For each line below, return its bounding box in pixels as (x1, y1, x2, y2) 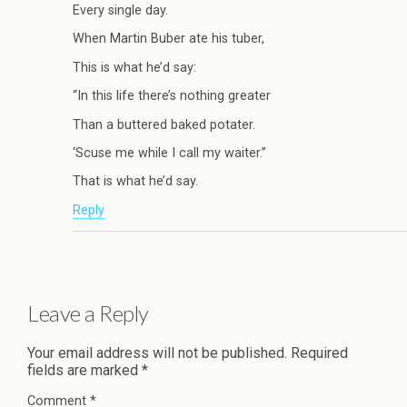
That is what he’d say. (73, 174, 198, 190)
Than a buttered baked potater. (73, 116, 255, 133)
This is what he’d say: (73, 59, 196, 75)
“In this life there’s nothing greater (73, 88, 271, 104)
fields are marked (27, 361, 142, 379)
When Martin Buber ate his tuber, (73, 31, 264, 47)
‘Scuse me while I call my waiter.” (73, 144, 266, 161)
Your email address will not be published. (27, 343, 287, 362)
